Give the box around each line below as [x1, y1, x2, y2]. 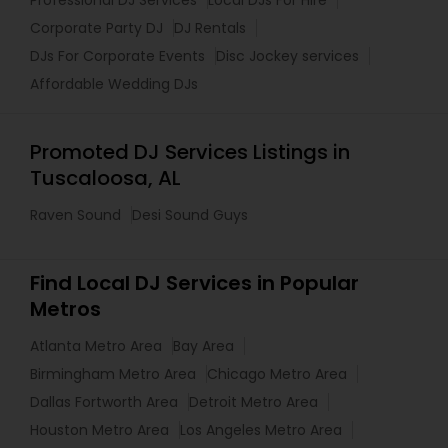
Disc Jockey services [216, 46, 359, 67]
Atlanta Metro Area [30, 336, 162, 357]
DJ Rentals [174, 18, 246, 39]
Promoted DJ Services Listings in [30, 138, 350, 167]
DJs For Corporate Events [30, 46, 205, 67]
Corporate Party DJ [30, 18, 163, 39]
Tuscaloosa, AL [30, 164, 181, 193]
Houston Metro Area [30, 420, 169, 441]
